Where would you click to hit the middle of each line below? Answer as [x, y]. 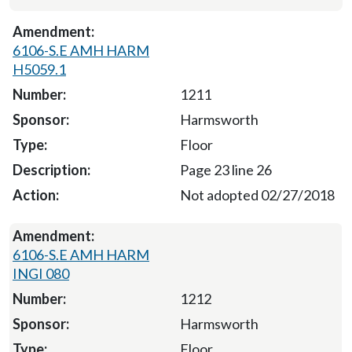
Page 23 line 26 [225, 169]
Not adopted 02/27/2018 [257, 194]
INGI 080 [41, 273]
